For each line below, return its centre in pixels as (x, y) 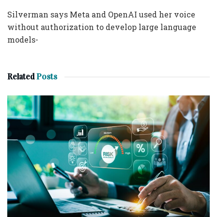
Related (21, 77)
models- (23, 39)
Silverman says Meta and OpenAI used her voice (101, 14)
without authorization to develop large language (102, 27)
